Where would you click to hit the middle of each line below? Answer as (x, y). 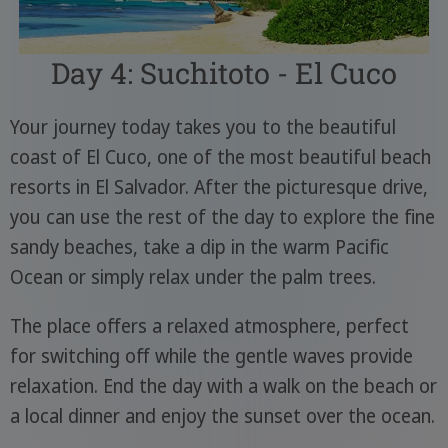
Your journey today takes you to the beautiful (202, 126)
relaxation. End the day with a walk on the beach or (223, 385)
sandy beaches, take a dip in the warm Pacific (199, 246)
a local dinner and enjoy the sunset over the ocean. (222, 415)
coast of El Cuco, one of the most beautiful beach (220, 156)
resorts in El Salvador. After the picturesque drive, (218, 186)
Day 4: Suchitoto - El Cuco (224, 72)
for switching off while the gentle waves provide (211, 355)
